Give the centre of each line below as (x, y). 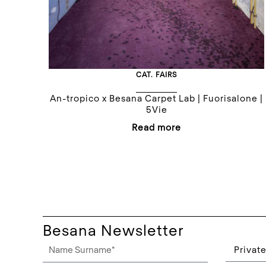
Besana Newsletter (113, 229)
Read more (157, 127)
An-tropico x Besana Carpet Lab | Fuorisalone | (157, 98)
